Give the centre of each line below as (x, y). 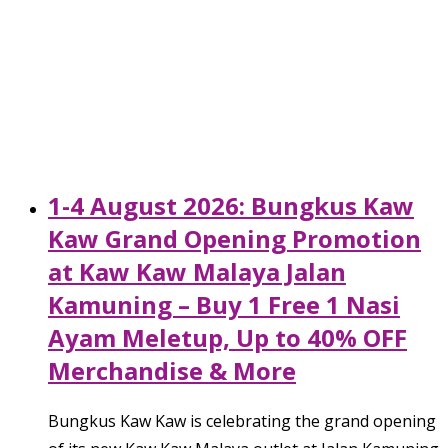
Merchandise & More (172, 370)
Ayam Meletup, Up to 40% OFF (227, 337)
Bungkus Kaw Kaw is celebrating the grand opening (242, 420)
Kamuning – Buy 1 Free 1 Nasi (224, 304)
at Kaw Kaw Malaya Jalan (197, 271)
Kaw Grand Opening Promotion (234, 238)
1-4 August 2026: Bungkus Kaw (231, 205)
